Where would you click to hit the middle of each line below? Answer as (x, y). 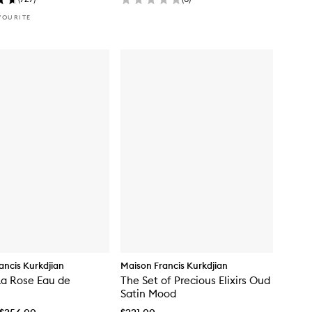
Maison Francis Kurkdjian (174, 266)
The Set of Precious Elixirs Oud (195, 281)
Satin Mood (148, 294)
